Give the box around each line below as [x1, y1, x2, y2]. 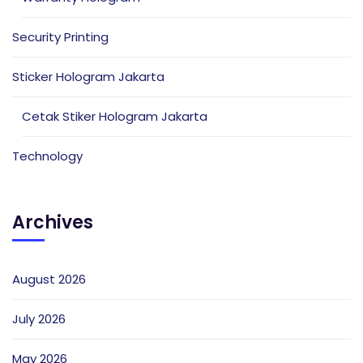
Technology [12, 147, 83, 164]
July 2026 [12, 310, 66, 327]
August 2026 [12, 270, 86, 288]
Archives [12, 209, 93, 235]
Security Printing [12, 28, 109, 45]
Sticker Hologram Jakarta [12, 67, 164, 85]
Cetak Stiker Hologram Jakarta [22, 107, 207, 125]
